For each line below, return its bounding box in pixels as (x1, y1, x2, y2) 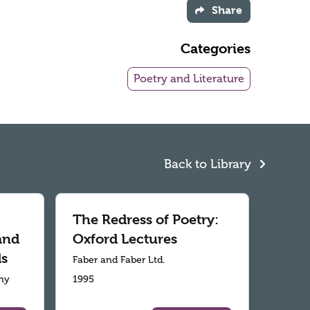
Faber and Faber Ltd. (73, 254, 165, 266)
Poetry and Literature (134, 72, 244, 86)
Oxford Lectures (73, 231, 177, 248)
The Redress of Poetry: (73, 212, 219, 228)
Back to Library (164, 156, 255, 172)
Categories (181, 41, 250, 57)
